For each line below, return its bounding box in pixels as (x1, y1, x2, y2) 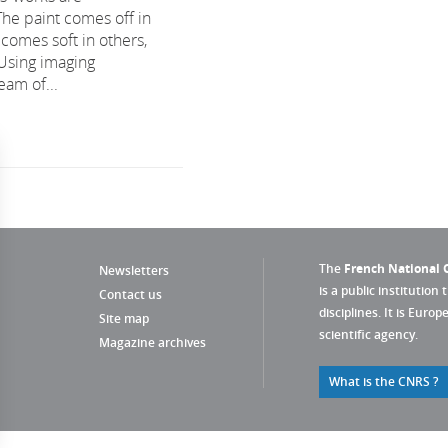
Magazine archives (99, 334, 206, 351)
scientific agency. (319, 326, 418, 343)
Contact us (99, 286, 162, 303)
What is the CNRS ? (329, 373, 438, 390)
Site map (99, 310, 149, 327)
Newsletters (99, 262, 169, 279)
